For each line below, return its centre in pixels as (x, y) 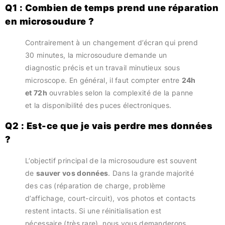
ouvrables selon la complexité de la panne (120, 93)
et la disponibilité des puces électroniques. (98, 105)
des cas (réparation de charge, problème (95, 185)
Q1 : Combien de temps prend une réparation (112, 8)
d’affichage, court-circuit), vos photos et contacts (110, 198)
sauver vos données (72, 173)
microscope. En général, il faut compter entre (103, 80)
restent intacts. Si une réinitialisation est (93, 210)
